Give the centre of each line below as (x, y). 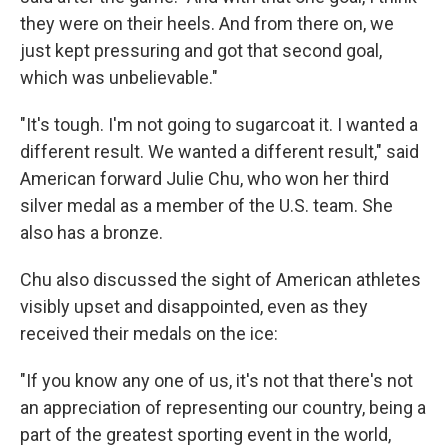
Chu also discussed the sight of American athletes (220, 279)
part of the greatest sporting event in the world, (205, 434)
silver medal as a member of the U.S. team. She (206, 205)
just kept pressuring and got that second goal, (201, 50)
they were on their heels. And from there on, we (207, 23)
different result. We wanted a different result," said (219, 151)
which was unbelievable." (119, 77)
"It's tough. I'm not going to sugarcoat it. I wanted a (219, 124)
